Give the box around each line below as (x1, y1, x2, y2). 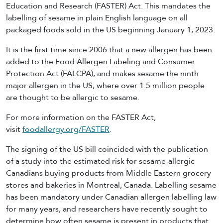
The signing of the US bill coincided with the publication (6, 144, 208, 154)
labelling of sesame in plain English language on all (6, 12, 188, 23)
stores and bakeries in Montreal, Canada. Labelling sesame (6, 180, 217, 190)
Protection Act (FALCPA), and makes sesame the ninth (6, 68, 199, 79)
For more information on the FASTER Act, (6, 112, 156, 122)
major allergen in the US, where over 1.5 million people (6, 80, 205, 91)
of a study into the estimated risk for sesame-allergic (6, 156, 195, 166)
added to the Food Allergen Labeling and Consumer (6, 56, 195, 67)
